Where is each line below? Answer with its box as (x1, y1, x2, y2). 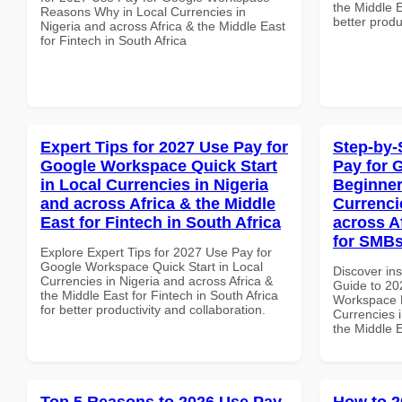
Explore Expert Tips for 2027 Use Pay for (40, 244, 272, 259)
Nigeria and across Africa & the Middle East (40, 18, 285, 33)
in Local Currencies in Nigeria (40, 175, 268, 194)
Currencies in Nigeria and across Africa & (40, 273, 273, 288)
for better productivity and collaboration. (40, 301, 266, 317)
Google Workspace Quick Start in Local (40, 258, 263, 274)
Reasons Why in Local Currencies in (40, 4, 246, 19)
